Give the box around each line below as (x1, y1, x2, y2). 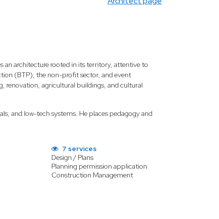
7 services (60, 144, 97, 153)
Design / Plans (51, 153, 93, 162)
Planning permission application (51, 162, 147, 171)
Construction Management (51, 171, 133, 179)
